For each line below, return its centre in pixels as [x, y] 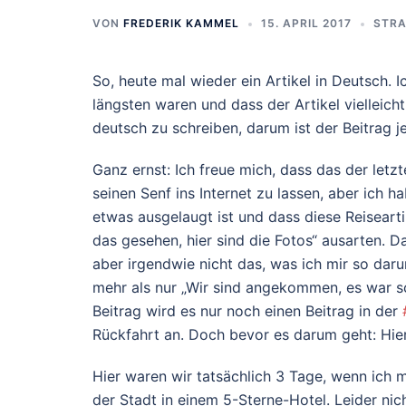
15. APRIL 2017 [306, 23]
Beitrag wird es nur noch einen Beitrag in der [247, 311]
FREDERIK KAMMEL [181, 23]
